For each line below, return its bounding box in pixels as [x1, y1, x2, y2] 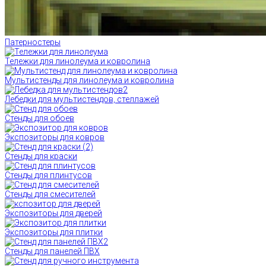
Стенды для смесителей [5, 189, 96, 199]
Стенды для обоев [5, 113, 74, 123]
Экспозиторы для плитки [5, 227, 103, 237]
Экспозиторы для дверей [5, 208, 102, 218]
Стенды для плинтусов [5, 170, 92, 180]
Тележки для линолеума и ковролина [5, 56, 150, 66]
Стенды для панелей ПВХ [5, 246, 100, 256]
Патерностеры [5, 37, 61, 47]
